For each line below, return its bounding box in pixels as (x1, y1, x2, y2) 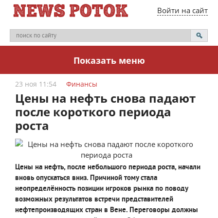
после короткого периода (15, 104, 172, 120)
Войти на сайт (157, 5, 208, 15)
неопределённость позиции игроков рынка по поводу (15, 184, 188, 194)
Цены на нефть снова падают (15, 90, 196, 106)
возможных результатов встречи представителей (15, 195, 174, 204)
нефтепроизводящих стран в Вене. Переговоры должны (15, 206, 199, 215)
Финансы (66, 79, 98, 89)
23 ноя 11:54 (15, 79, 57, 89)
